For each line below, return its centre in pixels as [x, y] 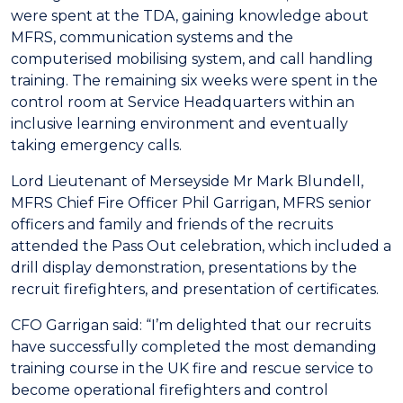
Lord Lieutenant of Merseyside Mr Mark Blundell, [187, 181]
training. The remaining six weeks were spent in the [194, 81]
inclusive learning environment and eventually [179, 124]
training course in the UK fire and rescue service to [192, 368]
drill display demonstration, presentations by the [184, 268]
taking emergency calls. [96, 145]
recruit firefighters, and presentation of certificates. [195, 289]
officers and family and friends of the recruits [172, 224]
